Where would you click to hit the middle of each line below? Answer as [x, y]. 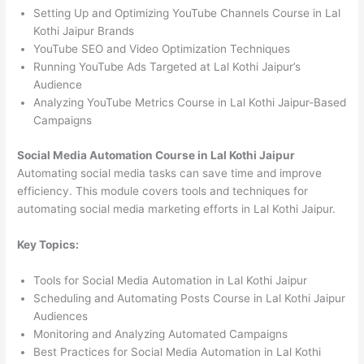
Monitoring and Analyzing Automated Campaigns [161, 334]
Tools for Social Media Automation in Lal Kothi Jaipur [171, 280]
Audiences [61, 316]
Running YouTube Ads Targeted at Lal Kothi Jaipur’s [167, 67]
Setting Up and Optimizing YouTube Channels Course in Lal [187, 13]
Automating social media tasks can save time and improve [170, 173]
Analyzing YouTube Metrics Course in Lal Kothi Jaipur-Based [190, 103]
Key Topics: [48, 244]
